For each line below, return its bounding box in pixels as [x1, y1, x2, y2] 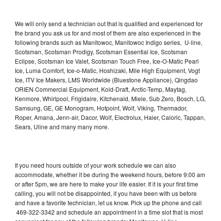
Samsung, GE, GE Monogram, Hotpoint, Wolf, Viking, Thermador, [15, 103, 187, 112]
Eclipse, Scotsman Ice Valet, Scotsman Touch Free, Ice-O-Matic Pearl [15, 56, 199, 65]
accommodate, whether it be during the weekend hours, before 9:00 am [15, 170, 205, 179]
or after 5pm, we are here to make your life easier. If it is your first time [15, 179, 198, 188]
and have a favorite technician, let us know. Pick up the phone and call [15, 198, 202, 207]
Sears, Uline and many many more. [15, 122, 110, 131]
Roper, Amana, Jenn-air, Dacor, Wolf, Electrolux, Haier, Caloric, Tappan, [15, 112, 205, 121]
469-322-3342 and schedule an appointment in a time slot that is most [15, 207, 203, 216]
